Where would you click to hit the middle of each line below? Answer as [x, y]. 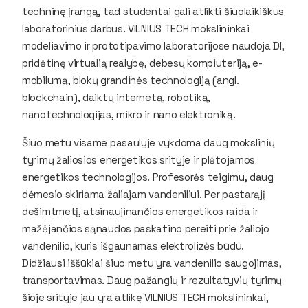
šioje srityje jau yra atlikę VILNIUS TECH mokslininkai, [145, 297]
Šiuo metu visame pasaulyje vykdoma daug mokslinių [148, 142]
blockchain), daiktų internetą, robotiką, [116, 97]
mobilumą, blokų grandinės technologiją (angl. [131, 80]
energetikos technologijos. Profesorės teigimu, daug [148, 177]
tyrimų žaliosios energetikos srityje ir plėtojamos [139, 159]
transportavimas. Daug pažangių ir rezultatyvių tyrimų [152, 280]
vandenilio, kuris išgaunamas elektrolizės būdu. [133, 245]
